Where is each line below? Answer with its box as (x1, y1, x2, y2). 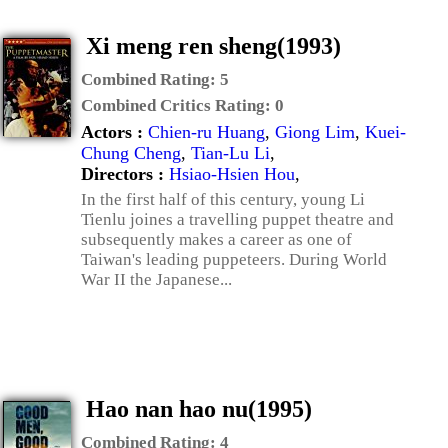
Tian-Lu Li (191, 143, 270, 163)
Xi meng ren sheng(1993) (86, 33, 341, 59)
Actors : (81, 122, 148, 142)
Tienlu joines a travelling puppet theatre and (81, 210, 394, 229)
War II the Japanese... (81, 270, 232, 289)
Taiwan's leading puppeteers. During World (81, 250, 387, 269)
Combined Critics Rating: (81, 96, 275, 115)
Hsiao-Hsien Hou (169, 164, 295, 184)
